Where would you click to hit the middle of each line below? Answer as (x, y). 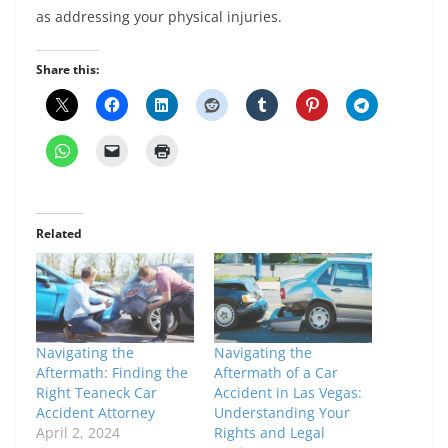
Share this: (67, 70)
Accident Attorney (95, 413)
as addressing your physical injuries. (159, 17)
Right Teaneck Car (96, 393)
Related (59, 234)
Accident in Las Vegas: (288, 393)
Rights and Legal (269, 433)
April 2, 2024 (78, 433)
